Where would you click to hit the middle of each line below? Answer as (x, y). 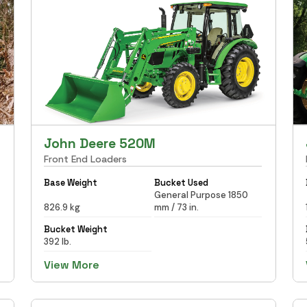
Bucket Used (181, 182)
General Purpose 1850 (201, 195)
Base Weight (71, 182)
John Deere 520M (100, 143)
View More (72, 265)
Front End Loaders (86, 159)
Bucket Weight (76, 229)
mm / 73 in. (176, 207)
